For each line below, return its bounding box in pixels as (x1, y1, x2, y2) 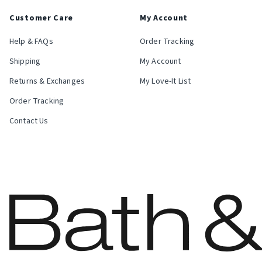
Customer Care (9, 12, 74, 24)
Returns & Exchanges (9, 75, 85, 87)
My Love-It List (140, 75, 191, 87)
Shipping (9, 55, 41, 67)
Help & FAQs (9, 35, 53, 47)
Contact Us (9, 115, 49, 127)
